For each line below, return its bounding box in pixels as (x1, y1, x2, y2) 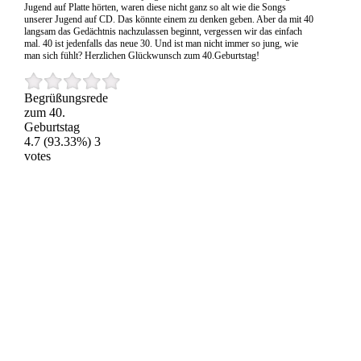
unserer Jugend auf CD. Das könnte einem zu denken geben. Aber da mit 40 (23, 14, 313, 26)
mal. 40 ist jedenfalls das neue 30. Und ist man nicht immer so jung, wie (23, 38, 298, 50)
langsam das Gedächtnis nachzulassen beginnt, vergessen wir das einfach (23, 26, 302, 38)
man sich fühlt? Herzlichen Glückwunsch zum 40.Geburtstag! (23, 50, 259, 62)
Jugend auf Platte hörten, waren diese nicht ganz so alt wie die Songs (23, 2, 286, 14)
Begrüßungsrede (23, 91, 108, 106)
